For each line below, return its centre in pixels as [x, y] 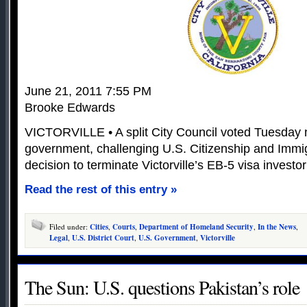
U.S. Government [167, 238]
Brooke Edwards [70, 108]
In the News [277, 227]
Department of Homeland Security [196, 227]
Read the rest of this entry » [101, 190]
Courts [124, 227]
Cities [99, 227]
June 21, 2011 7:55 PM [88, 91]
